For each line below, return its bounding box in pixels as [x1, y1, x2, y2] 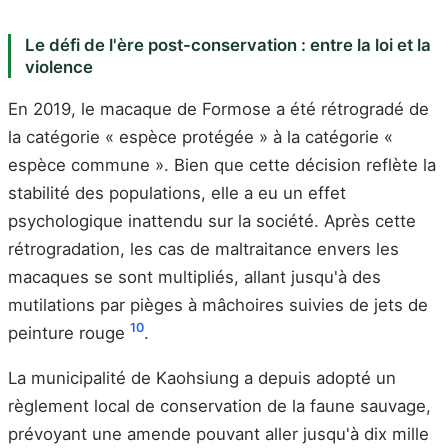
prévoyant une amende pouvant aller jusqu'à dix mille [8, 424, 429, 445]
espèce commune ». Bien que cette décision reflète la [8, 154, 436, 175]
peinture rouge [8, 322, 130, 343]
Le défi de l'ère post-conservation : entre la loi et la [24, 34, 431, 55]
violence [24, 56, 93, 77]
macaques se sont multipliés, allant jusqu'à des [8, 266, 381, 287]
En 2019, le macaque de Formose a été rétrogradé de [8, 98, 429, 119]
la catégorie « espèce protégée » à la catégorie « [8, 126, 393, 147]
